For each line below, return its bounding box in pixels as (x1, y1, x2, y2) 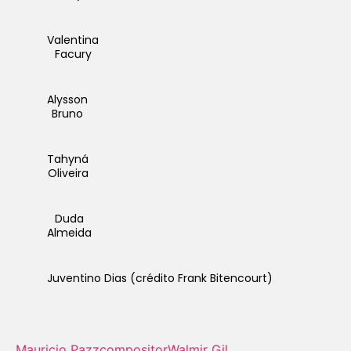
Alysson (47, 91, 88, 107)
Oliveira (47, 165, 89, 181)
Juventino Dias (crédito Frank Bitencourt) (47, 270, 273, 286)
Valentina (47, 31, 99, 48)
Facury (54, 45, 92, 62)
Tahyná (47, 150, 89, 167)
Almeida (47, 224, 92, 241)
